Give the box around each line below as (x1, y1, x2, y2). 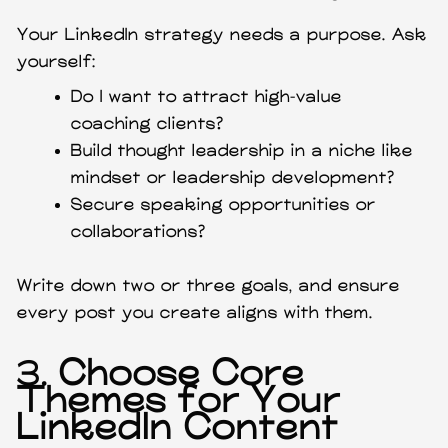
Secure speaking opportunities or (71, 195, 377, 215)
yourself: (17, 52, 97, 72)
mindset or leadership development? (71, 168, 396, 188)
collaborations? (71, 222, 207, 242)
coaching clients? (71, 114, 225, 134)
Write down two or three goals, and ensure (17, 276, 401, 296)
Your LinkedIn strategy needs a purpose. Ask (17, 25, 428, 45)
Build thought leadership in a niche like (71, 141, 414, 161)
